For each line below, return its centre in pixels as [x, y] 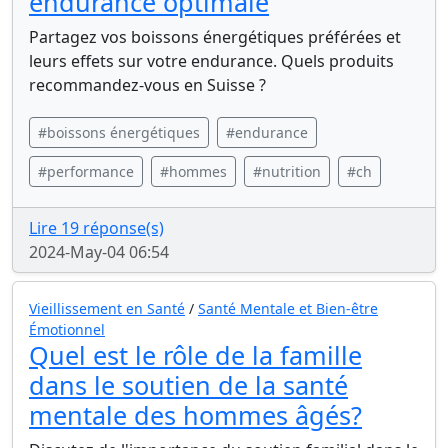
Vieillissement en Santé [107, 308]
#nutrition [287, 171]
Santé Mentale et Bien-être [288, 308]
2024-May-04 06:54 [99, 252]
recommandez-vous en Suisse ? [147, 85]
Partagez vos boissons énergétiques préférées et [215, 37]
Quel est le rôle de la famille [195, 355]
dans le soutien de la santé [188, 385]
